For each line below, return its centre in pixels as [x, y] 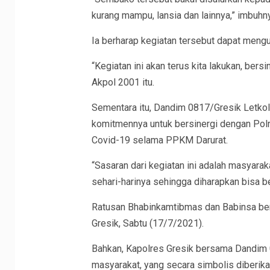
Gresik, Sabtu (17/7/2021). [147, 224]
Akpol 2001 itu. [123, 83]
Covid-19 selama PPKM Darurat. [159, 140]
